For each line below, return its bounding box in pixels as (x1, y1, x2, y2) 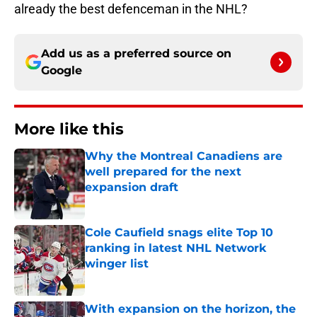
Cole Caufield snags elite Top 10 (85, 226, 273, 240)
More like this (14, 120, 124, 139)
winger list (85, 257, 149, 271)
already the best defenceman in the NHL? (14, 1, 248, 17)
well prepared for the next (85, 165, 241, 179)
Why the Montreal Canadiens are (85, 149, 282, 163)
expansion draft (85, 180, 178, 195)
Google (41, 64, 82, 78)
